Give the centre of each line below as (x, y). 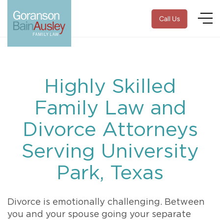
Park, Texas (110, 173)
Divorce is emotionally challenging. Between (106, 202)
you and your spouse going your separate (99, 215)
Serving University (110, 152)
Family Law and (110, 109)
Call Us (169, 19)
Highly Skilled (110, 87)
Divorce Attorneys (110, 130)
